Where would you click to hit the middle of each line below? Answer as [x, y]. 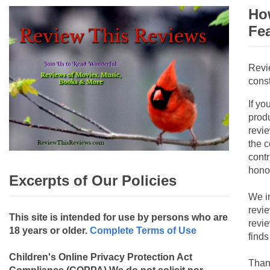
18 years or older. [49, 230]
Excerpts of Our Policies [93, 181]
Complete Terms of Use [143, 230]
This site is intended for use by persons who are [118, 217]
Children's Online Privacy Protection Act [101, 257]
